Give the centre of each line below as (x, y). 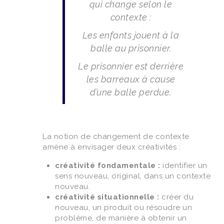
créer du (176, 197)
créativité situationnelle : (107, 197)
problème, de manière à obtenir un (121, 218)
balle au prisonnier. (131, 48)
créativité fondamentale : (108, 165)
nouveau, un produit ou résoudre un (123, 207)
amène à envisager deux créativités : (111, 147)
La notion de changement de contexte (116, 136)
